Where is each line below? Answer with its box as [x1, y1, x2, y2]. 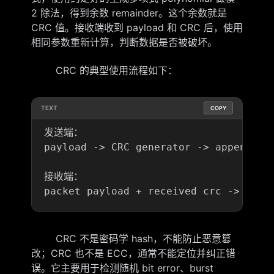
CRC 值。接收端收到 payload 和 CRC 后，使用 [31, 21, 243, 34]
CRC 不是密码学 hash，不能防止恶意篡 [31, 232, 231, 245]
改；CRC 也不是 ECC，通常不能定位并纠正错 [31, 246, 235, 259]
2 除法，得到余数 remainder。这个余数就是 [31, 6, 227, 19]
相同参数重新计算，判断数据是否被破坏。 [31, 35, 217, 48]
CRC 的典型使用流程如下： [31, 64, 177, 76]
